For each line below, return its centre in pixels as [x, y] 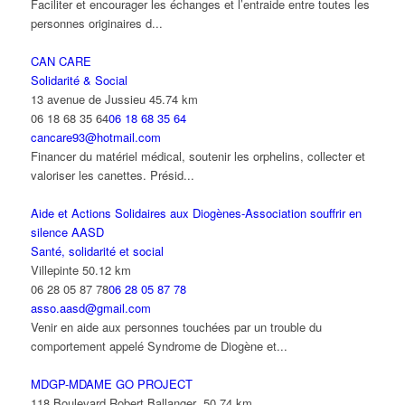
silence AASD [67, 232]
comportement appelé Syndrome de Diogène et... [159, 346]
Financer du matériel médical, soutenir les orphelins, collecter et [198, 156]
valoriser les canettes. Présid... [112, 175]
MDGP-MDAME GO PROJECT [111, 384]
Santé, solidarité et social [97, 251]
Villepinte [54, 270]
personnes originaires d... [96, 24]
